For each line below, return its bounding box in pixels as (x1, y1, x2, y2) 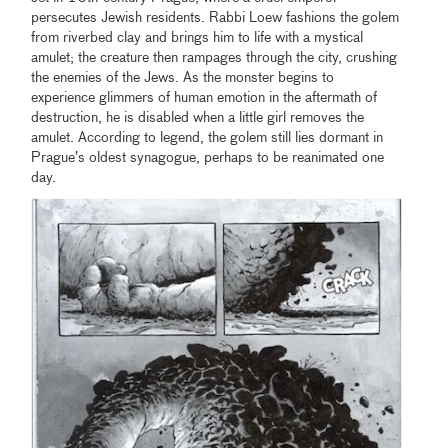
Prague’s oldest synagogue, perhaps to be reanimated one (31, 150, 385, 165)
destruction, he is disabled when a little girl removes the (31, 110, 365, 125)
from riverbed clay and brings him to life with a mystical (31, 30, 364, 45)
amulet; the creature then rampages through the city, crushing (31, 50, 398, 65)
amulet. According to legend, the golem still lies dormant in (31, 130, 384, 145)
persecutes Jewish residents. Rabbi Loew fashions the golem (31, 10, 400, 25)
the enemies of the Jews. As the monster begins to (31, 70, 335, 85)
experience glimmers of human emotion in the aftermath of (31, 90, 378, 105)
